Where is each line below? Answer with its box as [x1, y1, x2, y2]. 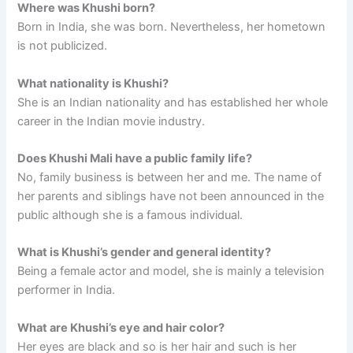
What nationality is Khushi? [17, 76, 169, 91]
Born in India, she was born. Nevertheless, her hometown [17, 20, 326, 35]
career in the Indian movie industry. [17, 113, 206, 128]
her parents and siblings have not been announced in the [17, 189, 325, 204]
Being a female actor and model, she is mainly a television [17, 264, 325, 279]
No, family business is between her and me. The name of [17, 170, 322, 185]
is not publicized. [17, 39, 108, 54]
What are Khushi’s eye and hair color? [17, 320, 225, 335]
